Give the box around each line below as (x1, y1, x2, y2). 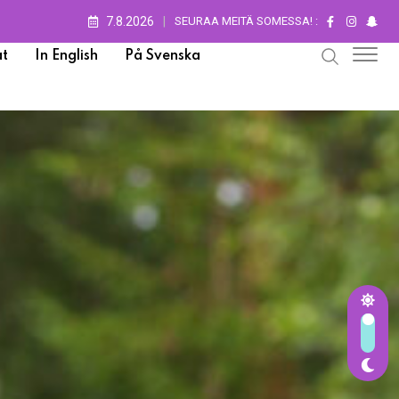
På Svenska (124, 48, 200, 63)
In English (34, 48, 98, 63)
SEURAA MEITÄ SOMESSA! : (175, 14, 318, 28)
